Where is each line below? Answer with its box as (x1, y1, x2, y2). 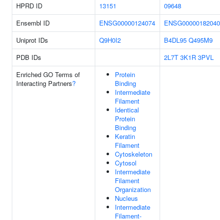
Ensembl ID (16, 18, 50, 27)
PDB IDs (16, 53, 41, 62)
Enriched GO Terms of (16, 70, 80, 79)
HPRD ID (16, 1, 42, 10)
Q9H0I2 (99, 35, 121, 45)
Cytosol (115, 158, 137, 167)
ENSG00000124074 (99, 18, 155, 27)
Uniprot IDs (16, 35, 48, 45)
